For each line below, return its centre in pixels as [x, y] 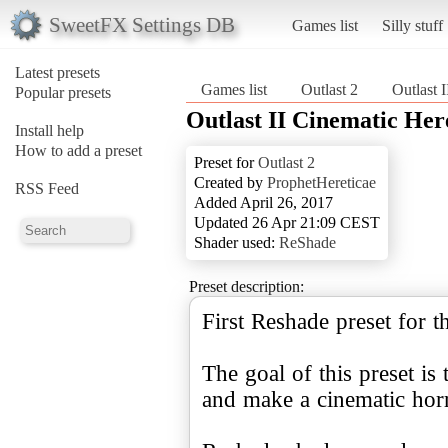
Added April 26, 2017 [263, 202]
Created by [230, 182]
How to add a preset [78, 150]
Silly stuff [412, 25]
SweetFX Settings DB [141, 24]
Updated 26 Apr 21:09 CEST [287, 222]
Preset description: [246, 286]
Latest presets [57, 72]
